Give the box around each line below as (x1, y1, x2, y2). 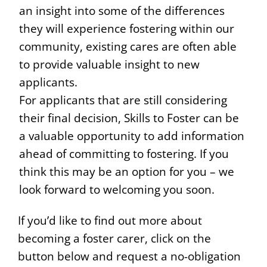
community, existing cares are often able (19, 38, 237, 54)
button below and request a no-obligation (18, 247, 241, 264)
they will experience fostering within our (19, 20, 234, 36)
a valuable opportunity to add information (19, 127, 244, 144)
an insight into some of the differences (19, 2, 225, 18)
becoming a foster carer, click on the (18, 229, 211, 246)
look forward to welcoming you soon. (19, 181, 215, 197)
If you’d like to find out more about (18, 212, 202, 228)
